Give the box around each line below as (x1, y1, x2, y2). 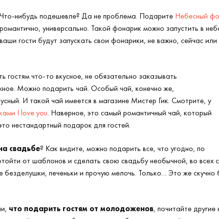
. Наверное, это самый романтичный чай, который (47, 108, 212, 118)
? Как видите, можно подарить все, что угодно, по (40, 143, 205, 153)
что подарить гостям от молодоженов (9, 203, 153, 214)
